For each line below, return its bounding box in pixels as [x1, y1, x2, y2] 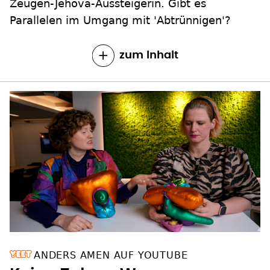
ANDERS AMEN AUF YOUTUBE [34, 250, 188, 262]
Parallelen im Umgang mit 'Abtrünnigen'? [10, 14, 231, 27]
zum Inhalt [119, 50, 178, 61]
